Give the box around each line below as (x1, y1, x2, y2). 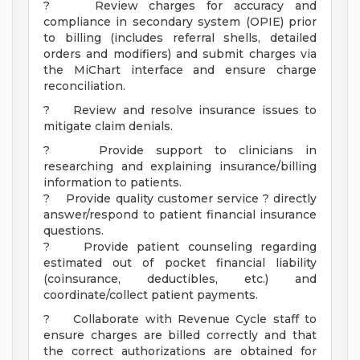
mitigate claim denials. (43, 119, 173, 134)
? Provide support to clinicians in (43, 143, 317, 158)
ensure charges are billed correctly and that (43, 328, 317, 343)
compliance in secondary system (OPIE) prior (43, 14, 317, 30)
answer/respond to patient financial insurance (43, 207, 317, 223)
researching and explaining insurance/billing (43, 159, 317, 174)
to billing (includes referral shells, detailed (43, 31, 317, 46)
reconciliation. (43, 79, 125, 94)
